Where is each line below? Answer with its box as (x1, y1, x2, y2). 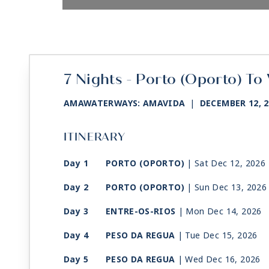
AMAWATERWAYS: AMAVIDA (64, 97, 186, 110)
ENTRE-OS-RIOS (106, 205, 176, 218)
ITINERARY (64, 130, 126, 144)
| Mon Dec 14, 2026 (178, 205, 262, 218)
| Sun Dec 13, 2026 (186, 181, 267, 194)
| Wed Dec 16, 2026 (177, 253, 261, 266)
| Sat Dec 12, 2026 (186, 157, 266, 170)
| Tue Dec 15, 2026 (177, 229, 258, 242)
